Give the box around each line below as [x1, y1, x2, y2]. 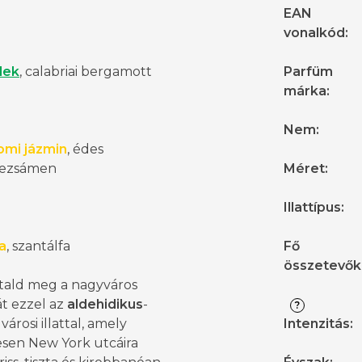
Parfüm [284, 64, 333, 80]
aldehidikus [67, 297, 143, 313]
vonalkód [284, 25, 345, 41]
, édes [67, 141, 103, 158]
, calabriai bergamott [19, 64, 152, 80]
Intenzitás [284, 316, 350, 332]
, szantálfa [6, 238, 70, 255]
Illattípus [284, 200, 341, 216]
